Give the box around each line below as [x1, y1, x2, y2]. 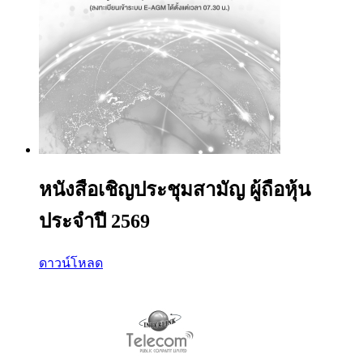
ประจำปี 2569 [39, 210, 150, 232]
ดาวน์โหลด [39, 255, 103, 270]
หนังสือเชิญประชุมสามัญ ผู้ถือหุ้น [39, 178, 310, 200]
